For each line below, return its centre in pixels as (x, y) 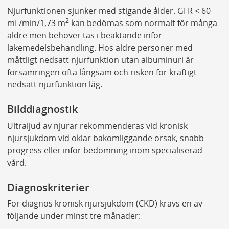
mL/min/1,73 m (36, 23)
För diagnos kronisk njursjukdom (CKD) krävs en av (105, 204)
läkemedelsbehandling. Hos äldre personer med (100, 48)
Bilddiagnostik (42, 109)
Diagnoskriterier (48, 187)
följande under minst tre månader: (74, 216)
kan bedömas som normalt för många (143, 23)
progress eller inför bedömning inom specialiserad (105, 150)
